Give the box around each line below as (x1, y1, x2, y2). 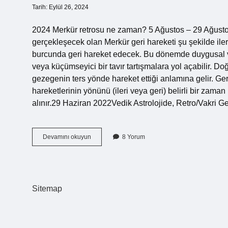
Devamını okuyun (43, 133, 91, 140)
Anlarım (91, 169, 112, 177)
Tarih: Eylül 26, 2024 (32, 4, 89, 11)
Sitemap (32, 184, 62, 193)
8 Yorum (122, 133, 145, 140)
